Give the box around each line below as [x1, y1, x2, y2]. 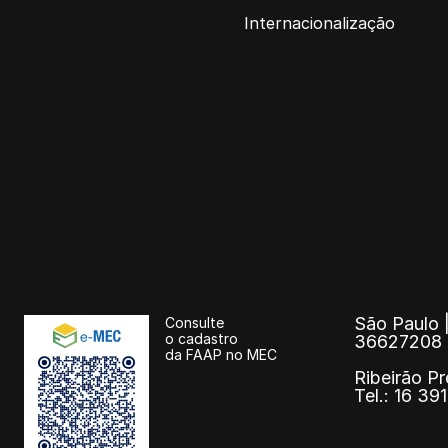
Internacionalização [244, 12, 395, 33]
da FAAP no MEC [165, 345, 277, 363]
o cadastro [165, 329, 238, 347]
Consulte [165, 313, 224, 331]
